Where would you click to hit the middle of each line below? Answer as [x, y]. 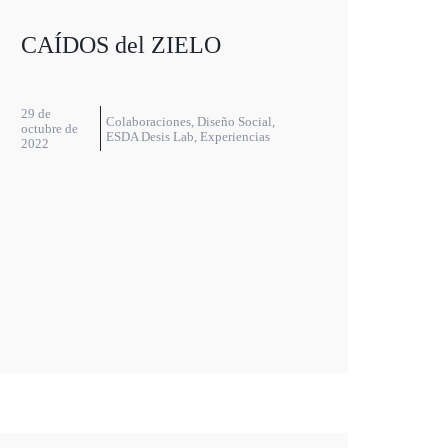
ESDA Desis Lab [150, 136]
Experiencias [235, 136]
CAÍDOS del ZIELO [120, 45]
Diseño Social [235, 121]
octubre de [49, 129]
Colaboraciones [149, 121]
